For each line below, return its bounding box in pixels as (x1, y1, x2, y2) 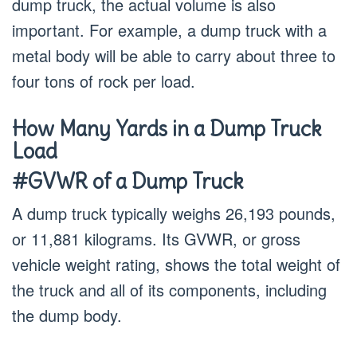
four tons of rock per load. (12, 69, 195, 92)
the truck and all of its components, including (12, 278, 327, 301)
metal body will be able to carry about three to (12, 44, 335, 67)
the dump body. (12, 304, 122, 327)
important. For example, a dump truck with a (12, 18, 327, 41)
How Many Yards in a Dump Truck (12, 116, 321, 142)
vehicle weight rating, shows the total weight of (12, 253, 340, 276)
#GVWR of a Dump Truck (12, 168, 243, 194)
